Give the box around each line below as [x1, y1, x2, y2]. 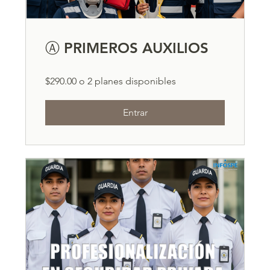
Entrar [122, 107, 148, 119]
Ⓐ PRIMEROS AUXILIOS [45, 39, 209, 57]
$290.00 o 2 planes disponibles [45, 75, 177, 87]
